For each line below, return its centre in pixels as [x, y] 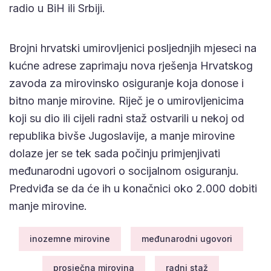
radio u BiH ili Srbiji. [57, 8]
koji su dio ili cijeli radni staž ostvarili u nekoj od [127, 118]
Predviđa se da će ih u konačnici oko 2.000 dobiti [133, 188]
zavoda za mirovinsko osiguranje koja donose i [126, 83]
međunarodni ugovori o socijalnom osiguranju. [124, 171]
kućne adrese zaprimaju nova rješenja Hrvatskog [131, 65]
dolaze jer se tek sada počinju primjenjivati [115, 153]
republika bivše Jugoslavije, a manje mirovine [122, 135]
